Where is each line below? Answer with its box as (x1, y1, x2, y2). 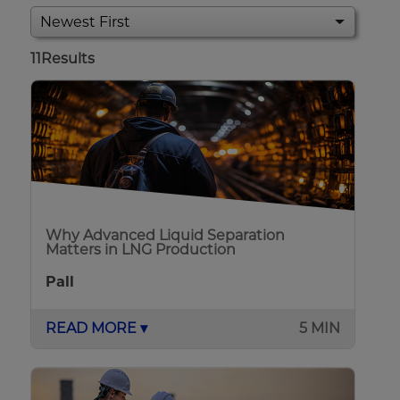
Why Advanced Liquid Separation (46, 227, 286, 245)
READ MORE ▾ (46, 320, 148, 337)
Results (41, 50, 96, 68)
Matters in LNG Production (46, 241, 237, 259)
